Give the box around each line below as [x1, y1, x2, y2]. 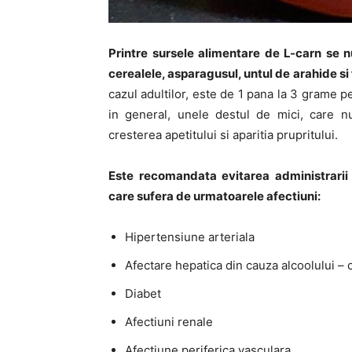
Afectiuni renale [125, 313, 213, 329]
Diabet [125, 285, 161, 301]
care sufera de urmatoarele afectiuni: [108, 188, 321, 203]
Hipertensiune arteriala [125, 229, 255, 244]
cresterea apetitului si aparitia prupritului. [108, 126, 338, 142]
